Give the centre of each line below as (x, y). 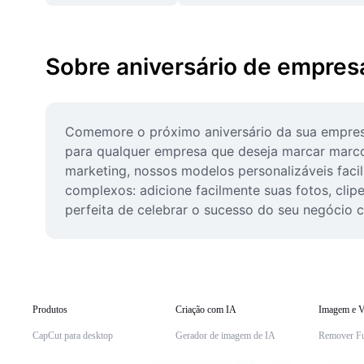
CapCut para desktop (73, 336)
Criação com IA (206, 310)
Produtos (50, 310)
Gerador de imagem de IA (225, 336)
